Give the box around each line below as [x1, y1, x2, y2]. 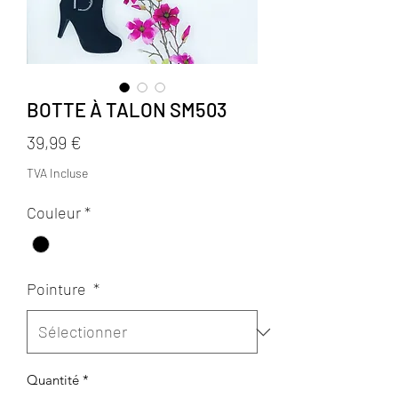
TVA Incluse [27, 165, 88, 180]
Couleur [27, 203, 81, 222]
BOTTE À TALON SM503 [27, 98, 227, 121]
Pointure [27, 279, 90, 299]
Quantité [27, 371, 79, 389]
